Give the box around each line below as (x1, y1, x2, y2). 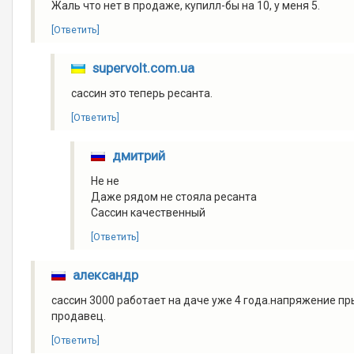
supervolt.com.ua (92, 59, 194, 76)
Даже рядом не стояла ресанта (91, 190, 258, 203)
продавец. (51, 309, 107, 322)
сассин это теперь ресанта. (71, 86, 213, 100)
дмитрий (111, 147, 165, 164)
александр (72, 266, 138, 283)
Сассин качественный (91, 205, 206, 219)
